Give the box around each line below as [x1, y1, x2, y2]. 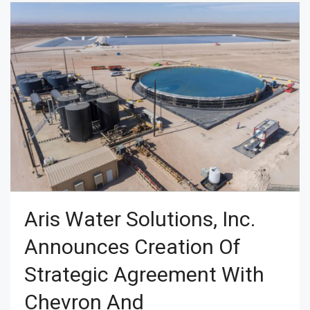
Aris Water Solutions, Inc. [24, 206, 255, 231]
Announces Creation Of [24, 234, 241, 259]
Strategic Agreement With [24, 262, 264, 286]
